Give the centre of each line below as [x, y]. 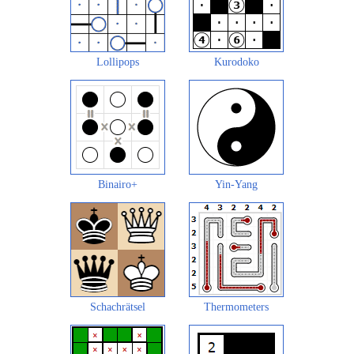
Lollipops [118, 62]
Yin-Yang [236, 185]
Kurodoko [236, 62]
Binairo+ [118, 185]
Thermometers [236, 307]
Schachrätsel [118, 307]
